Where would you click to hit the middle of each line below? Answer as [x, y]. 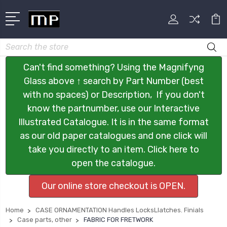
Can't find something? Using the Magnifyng [113, 67]
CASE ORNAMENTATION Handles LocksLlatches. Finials [120, 210]
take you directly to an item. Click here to [113, 149]
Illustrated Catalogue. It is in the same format [113, 122]
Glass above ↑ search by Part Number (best [113, 81]
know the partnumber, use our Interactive [113, 108]
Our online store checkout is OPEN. [113, 186]
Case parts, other [45, 219]
